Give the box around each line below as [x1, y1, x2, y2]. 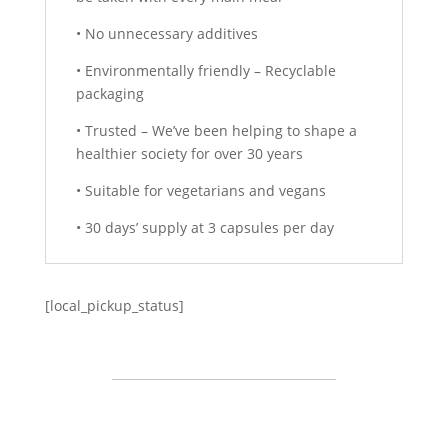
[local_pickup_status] [44, 295, 184, 315]
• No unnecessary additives [75, 23, 258, 43]
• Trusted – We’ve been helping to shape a [75, 120, 357, 140]
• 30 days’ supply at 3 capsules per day [75, 217, 334, 237]
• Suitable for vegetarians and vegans [75, 180, 326, 200]
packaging [75, 83, 144, 103]
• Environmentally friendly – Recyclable [75, 60, 336, 80]
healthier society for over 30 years [75, 143, 303, 163]
